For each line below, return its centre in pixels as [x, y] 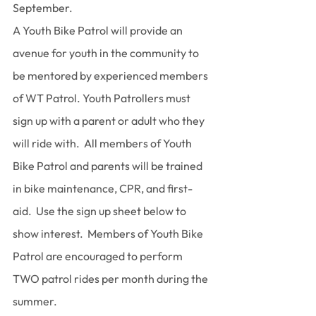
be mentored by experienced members [111, 75]
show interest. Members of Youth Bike [109, 233]
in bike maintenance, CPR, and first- [103, 188]
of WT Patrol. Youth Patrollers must [103, 98]
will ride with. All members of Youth [103, 143]
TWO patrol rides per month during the [111, 279]
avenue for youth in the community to [107, 53]
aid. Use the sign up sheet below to [101, 211]
